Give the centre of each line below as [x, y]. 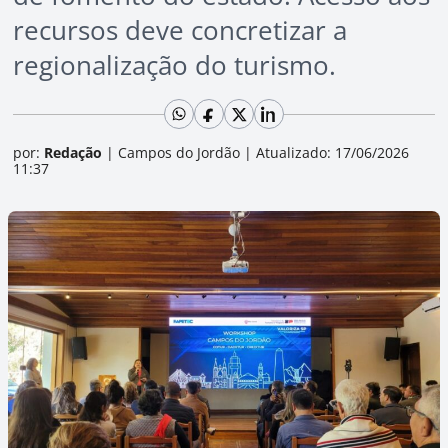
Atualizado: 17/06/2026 [330, 152]
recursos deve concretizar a [180, 30]
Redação [73, 152]
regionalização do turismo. [174, 65]
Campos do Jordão [179, 152]
